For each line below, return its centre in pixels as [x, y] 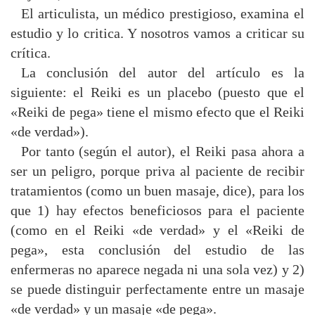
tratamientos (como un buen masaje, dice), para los [157, 191]
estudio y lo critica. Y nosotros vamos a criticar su [157, 33]
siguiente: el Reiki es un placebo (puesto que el [157, 92]
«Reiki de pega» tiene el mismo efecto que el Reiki [157, 112]
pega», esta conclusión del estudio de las [157, 250]
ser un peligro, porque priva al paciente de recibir [157, 171]
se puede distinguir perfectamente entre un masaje [157, 289]
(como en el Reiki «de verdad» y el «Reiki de [157, 230]
